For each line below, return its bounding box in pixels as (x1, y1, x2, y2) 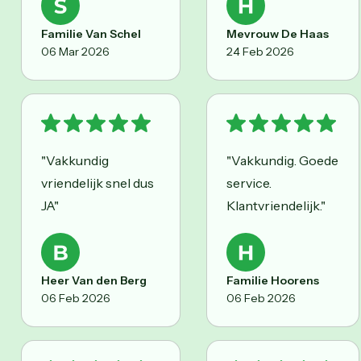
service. (226, 174, 272, 191)
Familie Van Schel (41, 26, 141, 41)
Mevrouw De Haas (226, 26, 329, 41)
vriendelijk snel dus (41, 174, 154, 191)
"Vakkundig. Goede (226, 151, 338, 168)
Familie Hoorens (226, 272, 319, 288)
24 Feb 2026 (226, 44, 294, 59)
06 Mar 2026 (41, 44, 110, 59)
